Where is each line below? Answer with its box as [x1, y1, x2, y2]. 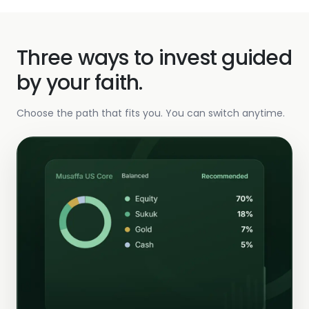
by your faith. [17, 68, 143, 98]
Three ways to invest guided [17, 43, 292, 73]
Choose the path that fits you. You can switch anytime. [17, 106, 285, 121]
